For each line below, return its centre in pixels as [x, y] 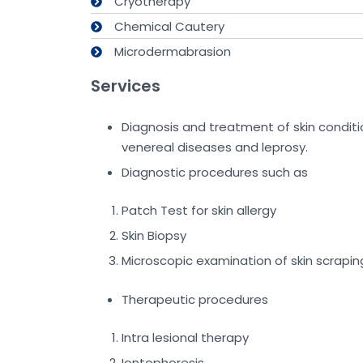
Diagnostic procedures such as [214, 172]
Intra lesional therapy [185, 338]
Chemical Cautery [169, 27]
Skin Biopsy [154, 236]
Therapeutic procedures [194, 299]
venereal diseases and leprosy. [214, 147]
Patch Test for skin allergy [199, 211]
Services [126, 86]
